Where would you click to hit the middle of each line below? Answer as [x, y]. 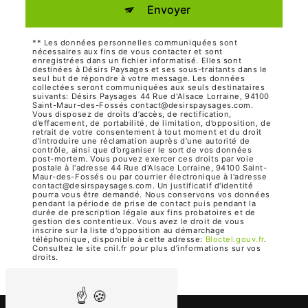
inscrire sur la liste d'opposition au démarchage [129, 231]
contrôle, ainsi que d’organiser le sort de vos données [142, 150]
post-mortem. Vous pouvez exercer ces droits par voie [143, 159]
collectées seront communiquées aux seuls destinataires [149, 88]
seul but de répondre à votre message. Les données [139, 79]
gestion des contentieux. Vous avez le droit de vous [139, 222]
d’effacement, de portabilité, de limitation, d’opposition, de [152, 123]
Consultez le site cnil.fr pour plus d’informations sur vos [147, 249]
